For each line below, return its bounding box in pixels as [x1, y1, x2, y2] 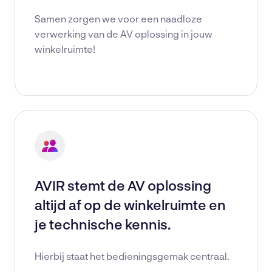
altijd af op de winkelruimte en [35, 196, 226, 213]
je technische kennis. [35, 216, 171, 233]
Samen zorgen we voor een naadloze [35, 13, 202, 24]
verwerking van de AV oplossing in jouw [35, 28, 212, 39]
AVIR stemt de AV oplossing [35, 177, 211, 194]
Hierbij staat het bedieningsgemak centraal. [35, 250, 229, 262]
